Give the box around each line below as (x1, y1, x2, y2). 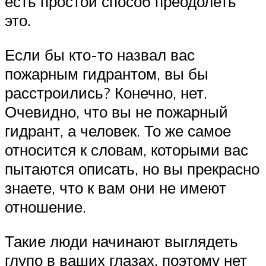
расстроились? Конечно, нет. (5, 83, 207, 103)
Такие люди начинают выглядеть (5, 231, 238, 251)
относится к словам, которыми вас (5, 140, 248, 160)
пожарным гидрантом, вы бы (5, 64, 208, 84)
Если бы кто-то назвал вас (5, 45, 195, 65)
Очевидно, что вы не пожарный (5, 102, 228, 122)
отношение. (5, 197, 86, 217)
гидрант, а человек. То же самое (5, 121, 231, 141)
